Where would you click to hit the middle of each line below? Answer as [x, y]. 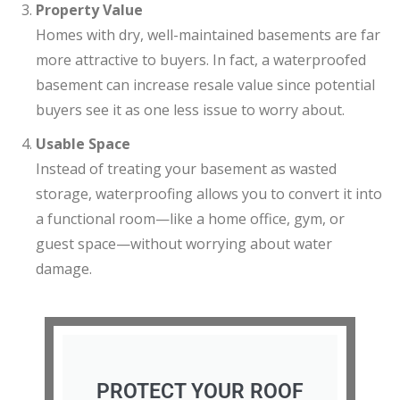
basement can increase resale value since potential [205, 84]
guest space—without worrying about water [184, 243]
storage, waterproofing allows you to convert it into [209, 193]
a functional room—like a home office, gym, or [190, 218]
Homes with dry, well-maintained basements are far [208, 34]
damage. [64, 268]
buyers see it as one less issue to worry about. [190, 109]
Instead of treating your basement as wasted [186, 168]
